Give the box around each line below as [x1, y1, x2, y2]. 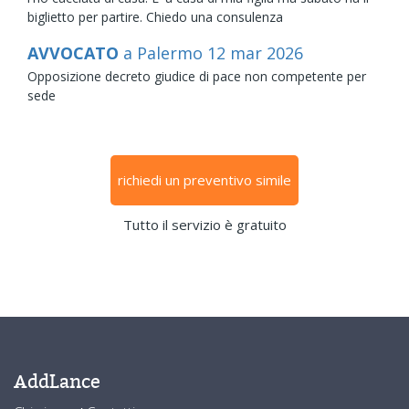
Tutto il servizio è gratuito [122, 215, 287, 234]
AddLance [14, 368, 100, 393]
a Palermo [123, 41, 207, 64]
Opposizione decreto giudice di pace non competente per [27, 67, 366, 85]
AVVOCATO [27, 41, 123, 64]
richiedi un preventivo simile [118, 170, 291, 189]
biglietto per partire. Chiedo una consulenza [27, 7, 283, 26]
